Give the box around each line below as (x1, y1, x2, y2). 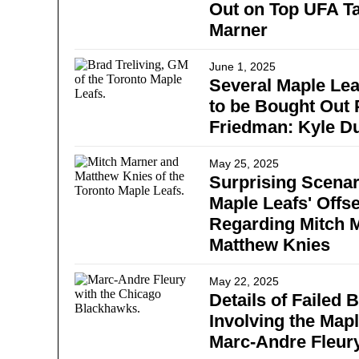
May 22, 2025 (209, 275, 279, 288)
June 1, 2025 (209, 60, 276, 73)
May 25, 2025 (209, 157, 279, 170)
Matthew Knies (209, 235, 330, 255)
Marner (209, 20, 268, 40)
